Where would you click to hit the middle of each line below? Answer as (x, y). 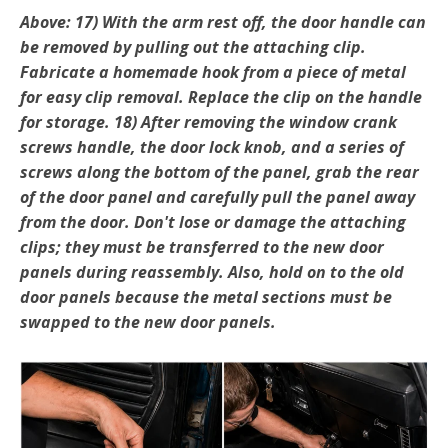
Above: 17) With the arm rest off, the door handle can (223, 22)
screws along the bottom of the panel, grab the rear (219, 172)
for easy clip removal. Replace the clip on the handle (221, 97)
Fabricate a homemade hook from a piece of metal (213, 72)
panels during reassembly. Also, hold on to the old (212, 272)
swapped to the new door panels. (150, 322)
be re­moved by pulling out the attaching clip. (193, 47)
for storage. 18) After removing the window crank (208, 122)
